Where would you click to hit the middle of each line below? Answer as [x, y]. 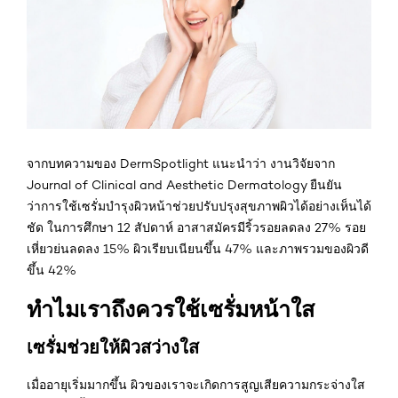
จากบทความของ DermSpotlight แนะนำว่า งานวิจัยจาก [181, 164]
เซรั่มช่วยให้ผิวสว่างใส [113, 347]
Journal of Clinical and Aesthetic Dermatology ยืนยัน [184, 185]
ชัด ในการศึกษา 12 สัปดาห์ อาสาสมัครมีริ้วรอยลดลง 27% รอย [196, 228]
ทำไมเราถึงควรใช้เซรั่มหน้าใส [171, 310]
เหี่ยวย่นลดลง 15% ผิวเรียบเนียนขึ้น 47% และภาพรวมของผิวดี [198, 249]
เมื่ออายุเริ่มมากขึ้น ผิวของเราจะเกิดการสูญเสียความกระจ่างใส [196, 385]
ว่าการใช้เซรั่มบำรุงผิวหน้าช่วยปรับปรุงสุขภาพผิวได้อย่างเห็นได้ [199, 207]
